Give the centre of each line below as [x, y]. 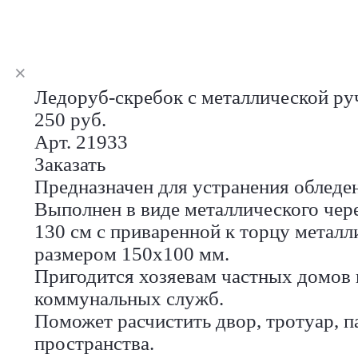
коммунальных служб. [129, 298]
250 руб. [70, 119]
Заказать [70, 164]
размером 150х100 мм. [132, 253]
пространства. [94, 343]
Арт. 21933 [81, 141]
